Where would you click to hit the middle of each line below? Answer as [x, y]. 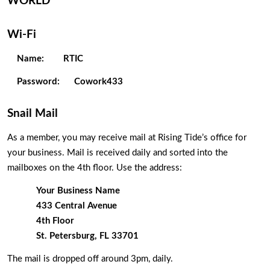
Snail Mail [33, 114]
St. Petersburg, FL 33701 [87, 236]
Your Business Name [78, 191]
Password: [41, 82]
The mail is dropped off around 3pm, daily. [91, 259]
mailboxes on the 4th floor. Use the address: [95, 168]
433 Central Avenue [77, 206]
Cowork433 [99, 82]
